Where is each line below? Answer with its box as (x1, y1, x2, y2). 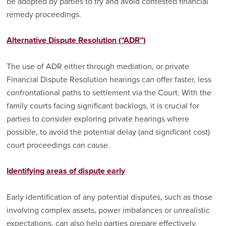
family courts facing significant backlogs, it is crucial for (7, 100, 200, 111)
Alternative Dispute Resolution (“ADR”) (7, 35, 146, 46)
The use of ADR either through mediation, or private (7, 61, 190, 72)
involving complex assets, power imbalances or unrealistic (7, 205, 210, 216)
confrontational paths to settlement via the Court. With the (7, 87, 212, 98)
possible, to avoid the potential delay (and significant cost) (7, 127, 210, 137)
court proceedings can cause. (7, 140, 110, 150)
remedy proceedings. (7, 9, 82, 20)
